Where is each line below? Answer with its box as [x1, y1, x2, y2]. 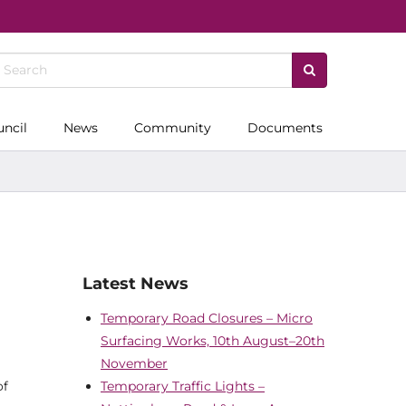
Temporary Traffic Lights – [101, 377, 265, 394]
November [101, 354, 168, 372]
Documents [247, 119, 323, 136]
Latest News [82, 274, 188, 294]
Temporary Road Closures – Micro [101, 309, 313, 326]
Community [134, 119, 211, 136]
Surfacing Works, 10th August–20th [101, 332, 324, 349]
